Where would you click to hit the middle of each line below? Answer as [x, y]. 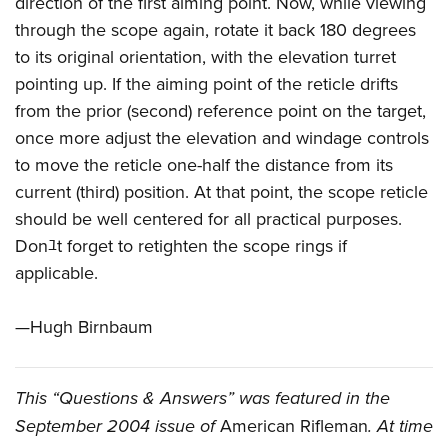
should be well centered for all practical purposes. [208, 219]
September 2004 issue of [117, 426]
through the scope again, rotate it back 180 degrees [215, 30]
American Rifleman [294, 426]
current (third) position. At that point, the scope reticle [221, 192]
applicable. [56, 273]
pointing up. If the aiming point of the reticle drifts [206, 84]
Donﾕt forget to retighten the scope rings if [181, 246]
